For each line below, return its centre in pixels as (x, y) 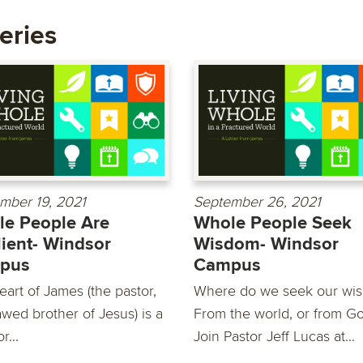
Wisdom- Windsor (266, 244)
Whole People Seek (273, 223)
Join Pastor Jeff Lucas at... (274, 336)
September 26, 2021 (257, 201)
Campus (227, 265)
